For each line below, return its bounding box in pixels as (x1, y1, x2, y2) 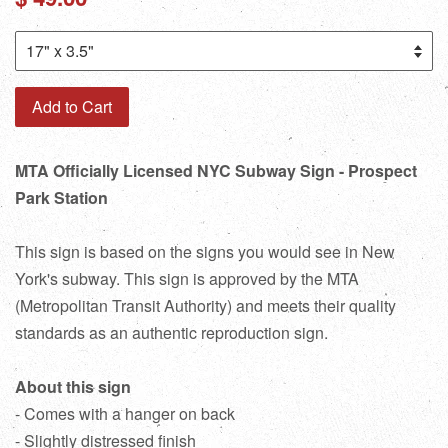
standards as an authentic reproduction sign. (15, 320, 328, 344)
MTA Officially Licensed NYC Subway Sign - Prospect (15, 158, 417, 182)
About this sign (15, 374, 131, 398)
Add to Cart (32, 94, 112, 118)
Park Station (15, 185, 108, 209)
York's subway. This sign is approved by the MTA (15, 266, 359, 290)
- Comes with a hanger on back (15, 401, 235, 425)
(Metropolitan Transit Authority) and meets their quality (15, 293, 396, 317)
